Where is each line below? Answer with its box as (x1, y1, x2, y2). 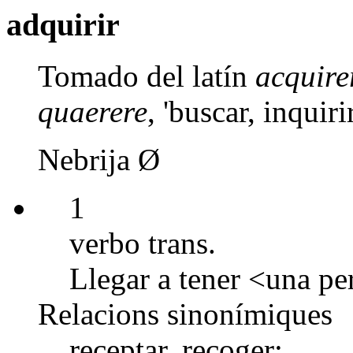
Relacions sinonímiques (38, 296, 333, 331)
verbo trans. (69, 225, 216, 260)
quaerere (38, 94, 147, 128)
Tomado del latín (38, 58, 255, 93)
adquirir (6, 7, 120, 43)
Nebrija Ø (38, 142, 160, 176)
